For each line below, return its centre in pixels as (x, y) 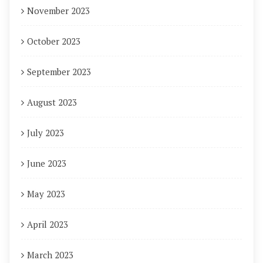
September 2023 (59, 72)
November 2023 (58, 11)
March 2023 (50, 255)
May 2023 (46, 194)
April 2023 (48, 224)
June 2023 (47, 163)
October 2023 (54, 41)
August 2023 (52, 102)
